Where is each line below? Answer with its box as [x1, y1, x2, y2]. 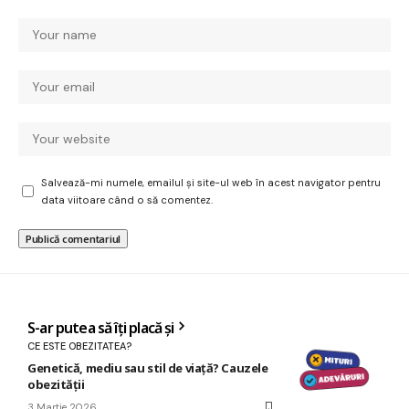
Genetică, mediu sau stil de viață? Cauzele [27, 359, 268, 376]
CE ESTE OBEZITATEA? [27, 339, 131, 352]
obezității [27, 375, 85, 393]
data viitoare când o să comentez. [41, 193, 213, 206]
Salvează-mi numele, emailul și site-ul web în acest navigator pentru [41, 175, 381, 189]
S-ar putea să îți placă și [27, 317, 174, 338]
